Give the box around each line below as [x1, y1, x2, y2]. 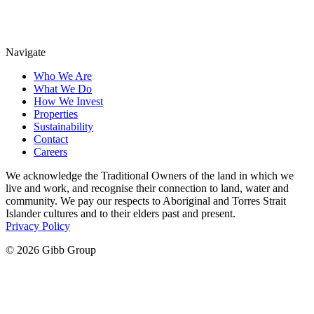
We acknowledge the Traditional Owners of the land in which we [6, 170, 294, 182]
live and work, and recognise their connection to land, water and [6, 182, 289, 195]
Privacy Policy [6, 220, 70, 233]
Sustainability [34, 121, 93, 133]
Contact [34, 133, 68, 146]
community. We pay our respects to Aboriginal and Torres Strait [6, 195, 286, 207]
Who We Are [34, 70, 92, 83]
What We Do [34, 83, 92, 95]
